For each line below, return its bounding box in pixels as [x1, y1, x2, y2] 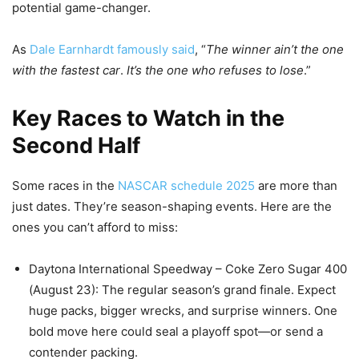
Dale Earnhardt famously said [30, 41, 195, 57]
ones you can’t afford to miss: [12, 219, 178, 235]
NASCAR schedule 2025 [115, 177, 255, 193]
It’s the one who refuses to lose [127, 62, 304, 78]
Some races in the [12, 177, 115, 193]
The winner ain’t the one [206, 41, 344, 57]
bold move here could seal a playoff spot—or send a [29, 323, 323, 339]
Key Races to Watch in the [12, 104, 284, 131]
